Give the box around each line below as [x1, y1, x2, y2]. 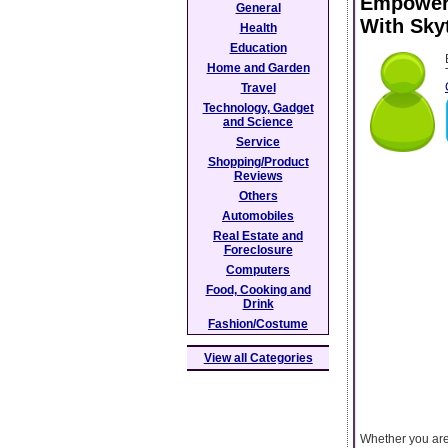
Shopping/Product [207, 155, 309, 169]
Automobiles [222, 209, 294, 223]
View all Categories [203, 351, 313, 365]
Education [229, 41, 287, 55]
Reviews [233, 169, 283, 183]
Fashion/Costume [208, 317, 308, 331]
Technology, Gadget [202, 101, 314, 115]
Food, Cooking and [205, 283, 311, 297]
